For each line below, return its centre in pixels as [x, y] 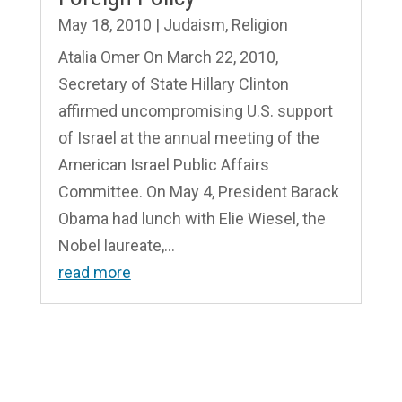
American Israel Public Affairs [163, 164]
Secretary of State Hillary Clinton [173, 83]
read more [94, 272]
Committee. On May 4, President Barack [198, 191]
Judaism [194, 24]
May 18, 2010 [105, 24]
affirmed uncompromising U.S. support [195, 110]
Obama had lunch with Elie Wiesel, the [192, 218]
